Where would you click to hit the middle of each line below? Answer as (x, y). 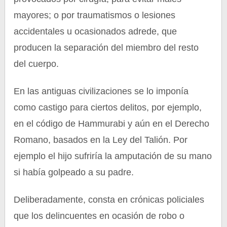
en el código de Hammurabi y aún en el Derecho (112, 124)
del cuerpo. (36, 64)
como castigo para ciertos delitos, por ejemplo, (108, 107)
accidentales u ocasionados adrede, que (96, 31)
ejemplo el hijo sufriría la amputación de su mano (113, 156)
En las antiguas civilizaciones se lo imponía (101, 91)
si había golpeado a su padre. (74, 172)
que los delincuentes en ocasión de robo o (99, 216)
